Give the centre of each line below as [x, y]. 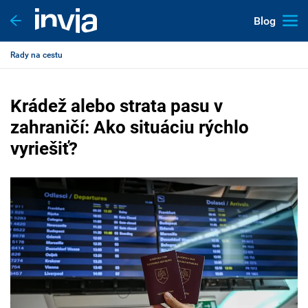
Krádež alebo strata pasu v [117, 106]
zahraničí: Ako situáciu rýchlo [130, 127]
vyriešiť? [44, 148]
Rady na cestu [36, 55]
